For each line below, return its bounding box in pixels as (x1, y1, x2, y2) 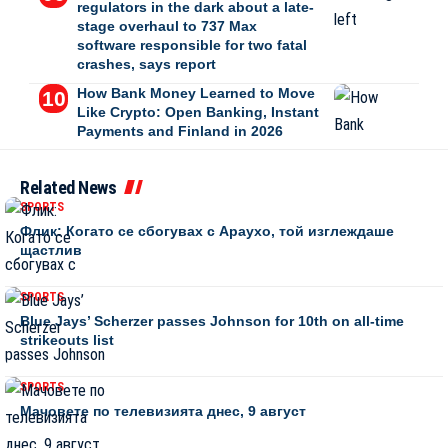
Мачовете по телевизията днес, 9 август (20, 402, 306, 419)
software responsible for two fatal (76, 36, 307, 53)
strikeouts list (20, 331, 114, 348)
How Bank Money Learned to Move (76, 84, 315, 101)
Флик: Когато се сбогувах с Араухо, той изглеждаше (20, 222, 394, 239)
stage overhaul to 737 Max (76, 17, 257, 34)
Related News (20, 176, 116, 198)
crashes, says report (76, 55, 216, 72)
